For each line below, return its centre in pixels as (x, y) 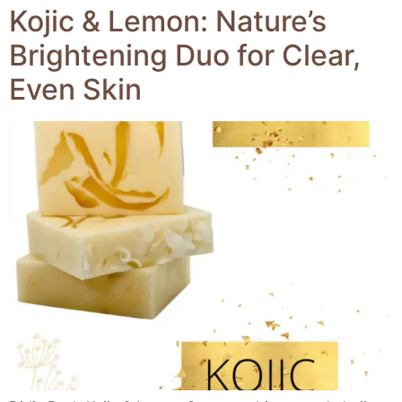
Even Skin (75, 90)
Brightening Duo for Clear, (185, 56)
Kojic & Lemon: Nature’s (168, 22)
